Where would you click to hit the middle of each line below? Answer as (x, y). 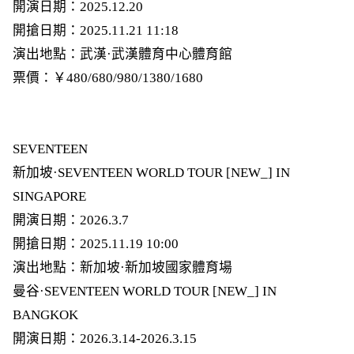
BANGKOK (45, 314)
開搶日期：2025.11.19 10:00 (95, 243)
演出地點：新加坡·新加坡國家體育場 (122, 267)
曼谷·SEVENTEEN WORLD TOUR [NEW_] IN (144, 291)
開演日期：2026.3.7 (70, 220)
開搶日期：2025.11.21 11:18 (95, 30)
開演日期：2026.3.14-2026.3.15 (104, 338)
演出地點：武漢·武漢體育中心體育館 (122, 54)
